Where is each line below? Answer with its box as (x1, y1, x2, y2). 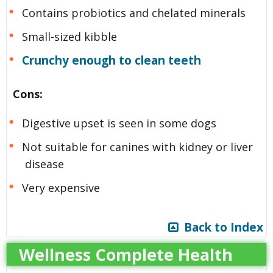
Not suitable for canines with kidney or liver (21, 140, 253, 155)
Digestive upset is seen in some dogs (21, 116, 216, 131)
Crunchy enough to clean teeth (21, 52, 201, 69)
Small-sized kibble (21, 29, 117, 44)
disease (25, 157, 64, 172)
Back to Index (178, 219, 263, 236)
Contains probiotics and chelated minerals (21, 5, 246, 21)
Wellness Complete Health (19, 243, 233, 266)
